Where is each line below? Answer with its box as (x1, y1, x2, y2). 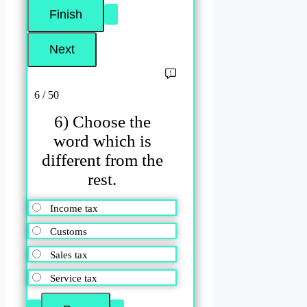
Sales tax (50, 249, 88, 261)
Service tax (50, 273, 97, 284)
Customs (50, 226, 87, 238)
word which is (53, 131, 151, 150)
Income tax (50, 203, 98, 214)
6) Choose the (53, 112, 151, 131)
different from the (41, 150, 163, 169)
